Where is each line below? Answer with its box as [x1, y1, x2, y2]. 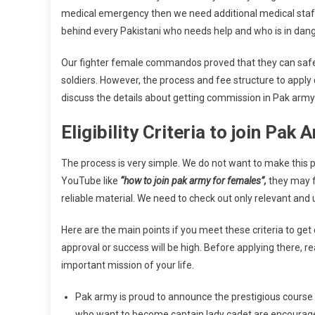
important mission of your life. [61, 259, 194, 271]
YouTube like [61, 175, 120, 186]
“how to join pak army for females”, [120, 175, 269, 186]
